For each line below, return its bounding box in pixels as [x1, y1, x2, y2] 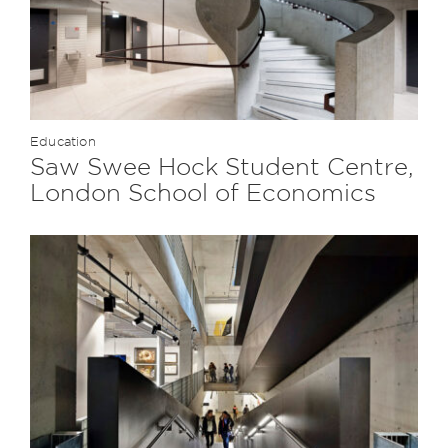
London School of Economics [29, 178, 376, 205]
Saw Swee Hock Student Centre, [29, 152, 414, 179]
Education [29, 133, 96, 149]
